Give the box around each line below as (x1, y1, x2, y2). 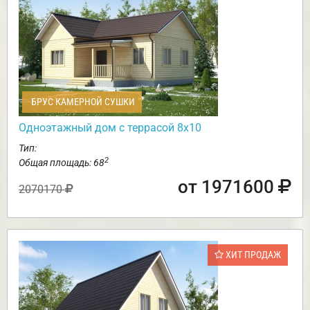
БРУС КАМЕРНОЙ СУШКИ (29, 96, 135, 108)
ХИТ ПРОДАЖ (224, 249, 281, 261)
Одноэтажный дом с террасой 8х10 (19, 121, 201, 135)
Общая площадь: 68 (19, 157, 104, 169)
